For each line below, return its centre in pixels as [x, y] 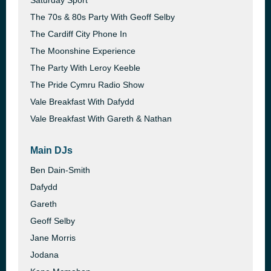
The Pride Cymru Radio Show [87, 85]
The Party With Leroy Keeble [85, 68]
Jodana [44, 255]
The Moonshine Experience [83, 51]
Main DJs [51, 150]
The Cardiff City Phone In [79, 34]
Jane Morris [53, 238]
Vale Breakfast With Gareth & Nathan [101, 119]
